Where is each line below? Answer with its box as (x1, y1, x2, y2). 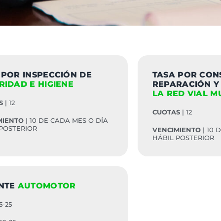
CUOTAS (152, 108, 180, 116)
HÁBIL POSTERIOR (152, 134, 214, 142)
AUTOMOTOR (17, 181, 76, 190)
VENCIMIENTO (152, 126, 201, 134)
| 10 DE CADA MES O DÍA (24, 116, 109, 124)
